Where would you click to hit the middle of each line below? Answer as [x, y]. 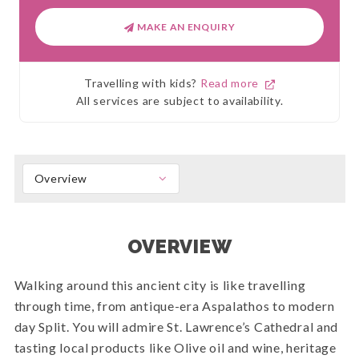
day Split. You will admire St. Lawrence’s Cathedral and [176, 327]
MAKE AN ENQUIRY [185, 26]
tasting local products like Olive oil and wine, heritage [175, 348]
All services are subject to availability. [179, 101]
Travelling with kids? [142, 83]
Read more [232, 83]
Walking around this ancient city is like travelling [160, 285]
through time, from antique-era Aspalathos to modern [174, 306]
